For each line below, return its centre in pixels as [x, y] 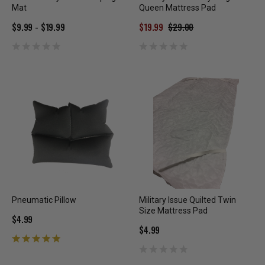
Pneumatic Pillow [44, 200]
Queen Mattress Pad [177, 8]
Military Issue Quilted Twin [188, 200]
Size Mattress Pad [173, 211]
